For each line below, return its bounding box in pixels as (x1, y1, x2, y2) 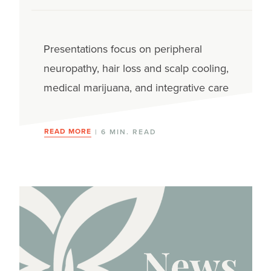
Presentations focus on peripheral (43, 41, 202, 57)
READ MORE (44, 126, 91, 137)
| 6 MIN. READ (91, 126, 157, 138)
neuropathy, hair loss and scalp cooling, (43, 60, 229, 77)
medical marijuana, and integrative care (43, 80, 229, 96)
